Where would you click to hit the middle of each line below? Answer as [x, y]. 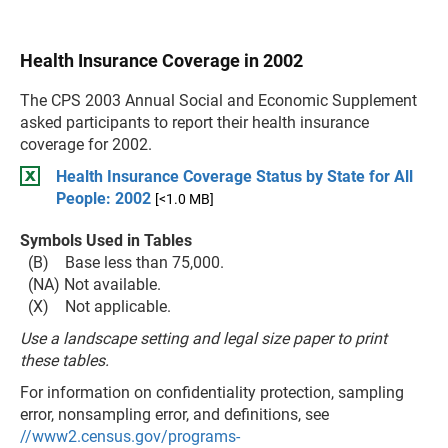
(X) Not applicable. [95, 306]
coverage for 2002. [86, 144]
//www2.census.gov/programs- [130, 436]
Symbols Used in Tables [106, 240]
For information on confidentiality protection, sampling [212, 392]
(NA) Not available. [90, 284]
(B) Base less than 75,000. [122, 262]
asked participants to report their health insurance [194, 122]
